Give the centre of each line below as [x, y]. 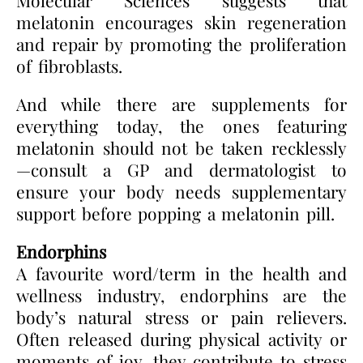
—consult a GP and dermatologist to [181, 169]
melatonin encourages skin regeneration [181, 21]
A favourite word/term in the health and [181, 273]
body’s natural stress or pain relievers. [181, 316]
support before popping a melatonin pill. [175, 213]
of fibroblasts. [69, 65]
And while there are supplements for [181, 103]
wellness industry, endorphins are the [181, 295]
